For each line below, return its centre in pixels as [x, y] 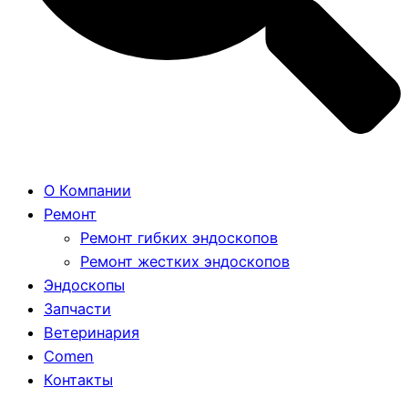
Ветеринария [92, 332]
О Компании [87, 190]
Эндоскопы [84, 285]
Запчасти [77, 308]
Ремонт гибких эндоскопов [179, 237]
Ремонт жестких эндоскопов [185, 261]
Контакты [78, 379]
